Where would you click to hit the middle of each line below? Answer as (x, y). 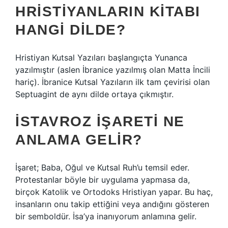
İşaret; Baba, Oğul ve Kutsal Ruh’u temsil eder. (102, 167)
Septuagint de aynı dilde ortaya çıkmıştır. (94, 94)
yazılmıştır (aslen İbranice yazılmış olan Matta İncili (113, 70)
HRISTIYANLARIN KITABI (108, 11)
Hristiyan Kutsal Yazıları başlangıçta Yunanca (101, 58)
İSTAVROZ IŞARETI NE (100, 121)
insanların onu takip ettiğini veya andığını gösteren (112, 204)
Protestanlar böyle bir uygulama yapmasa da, (103, 180)
